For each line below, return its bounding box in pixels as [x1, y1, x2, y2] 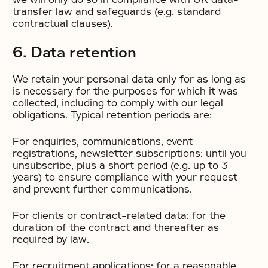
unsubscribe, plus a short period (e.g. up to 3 [13, 159, 228, 172]
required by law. [13, 233, 89, 246]
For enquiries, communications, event [13, 135, 193, 148]
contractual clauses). [13, 17, 113, 30]
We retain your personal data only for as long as [13, 73, 246, 86]
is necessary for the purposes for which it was [13, 85, 238, 98]
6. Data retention [13, 43, 136, 62]
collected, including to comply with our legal [13, 97, 223, 109]
